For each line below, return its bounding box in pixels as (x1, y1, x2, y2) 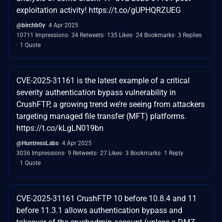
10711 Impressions (16, 31, 68, 39)
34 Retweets (71, 31, 104, 39)
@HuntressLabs (16, 139, 58, 147)
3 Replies (178, 31, 202, 39)
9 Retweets (68, 149, 97, 157)
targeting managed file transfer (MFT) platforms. (16, 111, 186, 121)
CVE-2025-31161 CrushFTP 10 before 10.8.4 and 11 (16, 193, 197, 203)
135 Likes (107, 31, 132, 39)
